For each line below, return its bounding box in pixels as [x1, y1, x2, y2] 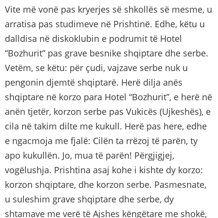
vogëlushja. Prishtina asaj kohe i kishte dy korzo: [5, 163, 203, 176]
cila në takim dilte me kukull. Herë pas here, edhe [5, 120, 207, 132]
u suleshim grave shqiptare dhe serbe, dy [5, 193, 174, 205]
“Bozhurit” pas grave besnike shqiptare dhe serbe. [5, 47, 208, 59]
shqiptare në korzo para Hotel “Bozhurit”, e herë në [5, 91, 212, 103]
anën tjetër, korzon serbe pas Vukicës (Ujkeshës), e [5, 105, 211, 117]
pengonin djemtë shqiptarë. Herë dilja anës [5, 76, 182, 88]
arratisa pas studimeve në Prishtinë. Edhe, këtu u [5, 18, 205, 30]
